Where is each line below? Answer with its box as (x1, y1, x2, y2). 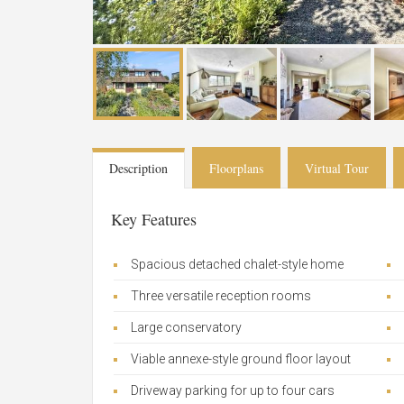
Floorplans (209, 160, 263, 177)
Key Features (111, 208, 197, 230)
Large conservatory (131, 320, 242, 335)
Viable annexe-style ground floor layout (131, 352, 351, 366)
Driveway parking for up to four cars (131, 383, 335, 398)
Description (109, 160, 168, 177)
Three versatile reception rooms (131, 289, 311, 303)
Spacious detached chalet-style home (131, 257, 344, 271)
